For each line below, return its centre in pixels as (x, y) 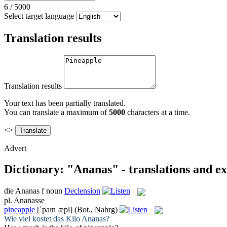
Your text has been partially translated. (65, 103)
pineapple (20, 209)
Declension (82, 191)
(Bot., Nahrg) (96, 209)
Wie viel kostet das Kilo (43, 218)
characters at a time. (158, 112)
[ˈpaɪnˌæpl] (55, 209)
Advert (15, 148)
